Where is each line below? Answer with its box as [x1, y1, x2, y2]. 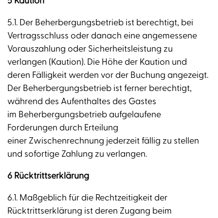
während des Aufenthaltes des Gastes [7, 96, 156, 108]
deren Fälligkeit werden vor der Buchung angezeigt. [7, 70, 208, 81]
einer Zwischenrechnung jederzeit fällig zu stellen [7, 135, 199, 147]
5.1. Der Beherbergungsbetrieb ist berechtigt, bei [7, 17, 193, 29]
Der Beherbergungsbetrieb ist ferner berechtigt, [7, 83, 192, 94]
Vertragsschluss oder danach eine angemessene [7, 30, 197, 42]
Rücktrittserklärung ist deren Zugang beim [7, 205, 172, 217]
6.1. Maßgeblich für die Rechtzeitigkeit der [7, 192, 167, 204]
